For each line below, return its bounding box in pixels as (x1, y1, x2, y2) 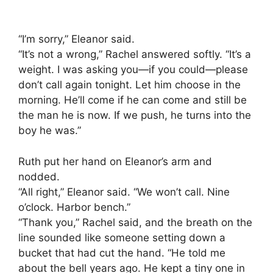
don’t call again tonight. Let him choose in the (18, 79, 241, 91)
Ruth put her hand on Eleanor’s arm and (18, 155, 212, 168)
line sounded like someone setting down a (18, 231, 225, 244)
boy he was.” (18, 124, 81, 137)
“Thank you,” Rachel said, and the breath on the (18, 216, 252, 229)
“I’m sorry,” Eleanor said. (18, 33, 135, 46)
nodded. (18, 170, 60, 183)
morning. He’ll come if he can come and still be (18, 94, 247, 107)
